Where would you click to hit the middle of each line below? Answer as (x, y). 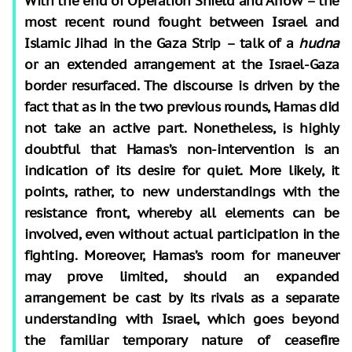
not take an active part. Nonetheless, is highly (182, 128)
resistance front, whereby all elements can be (182, 213)
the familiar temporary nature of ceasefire (182, 340)
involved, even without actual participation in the (182, 234)
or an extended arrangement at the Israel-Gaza (182, 64)
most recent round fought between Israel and (182, 22)
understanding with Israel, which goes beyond (182, 319)
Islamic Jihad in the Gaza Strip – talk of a (161, 43)
